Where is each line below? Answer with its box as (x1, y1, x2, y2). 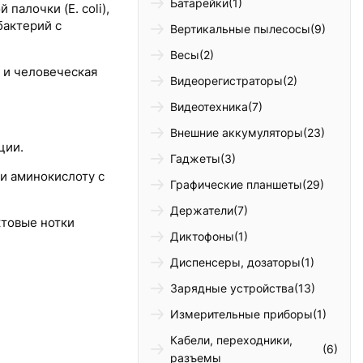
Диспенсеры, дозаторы (170, 255, 301, 270)
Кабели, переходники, (170, 333, 293, 348)
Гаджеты (170, 152, 221, 166)
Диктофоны (170, 229, 235, 244)
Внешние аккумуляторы (170, 126, 304, 140)
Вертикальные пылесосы (170, 22, 311, 36)
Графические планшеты (170, 177, 303, 192)
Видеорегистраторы (170, 74, 284, 88)
